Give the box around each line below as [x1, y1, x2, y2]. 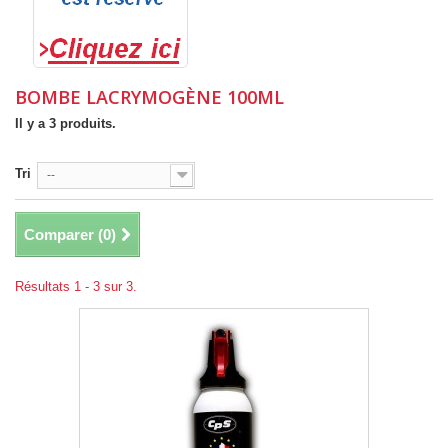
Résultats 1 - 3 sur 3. [15, 278, 137, 294]
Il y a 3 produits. [15, 115, 116, 131]
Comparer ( [24, 225, 103, 243]
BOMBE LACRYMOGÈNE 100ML [15, 84, 289, 109]
